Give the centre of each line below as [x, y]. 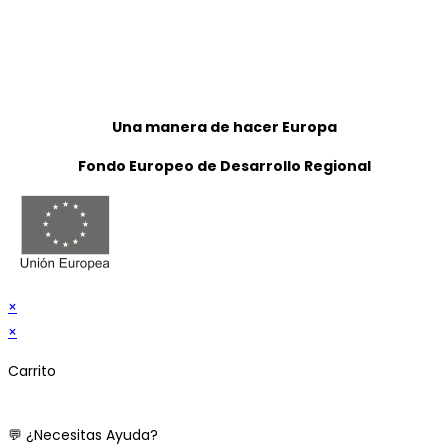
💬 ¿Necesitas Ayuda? [83, 435]
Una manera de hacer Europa [224, 127]
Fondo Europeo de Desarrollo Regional [224, 166]
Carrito [32, 371]
